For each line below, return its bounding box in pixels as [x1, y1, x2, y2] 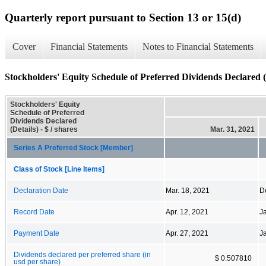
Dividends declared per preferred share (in [14, 251, 151, 258]
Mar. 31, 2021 [210, 125, 255, 134]
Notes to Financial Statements [142, 42, 254, 52]
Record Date [14, 208, 55, 216]
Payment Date [14, 229, 59, 237]
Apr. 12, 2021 [166, 208, 208, 216]
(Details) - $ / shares [10, 125, 78, 134]
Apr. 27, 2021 [166, 229, 208, 237]
